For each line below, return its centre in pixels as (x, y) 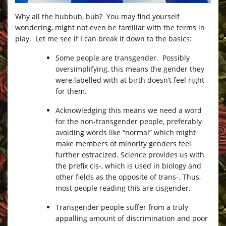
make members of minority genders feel (123, 143)
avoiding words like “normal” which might (126, 132)
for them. (71, 91)
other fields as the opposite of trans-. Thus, (128, 177)
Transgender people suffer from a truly (122, 207)
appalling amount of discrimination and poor (132, 218)
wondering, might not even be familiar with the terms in (110, 27)
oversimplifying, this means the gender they (130, 69)
